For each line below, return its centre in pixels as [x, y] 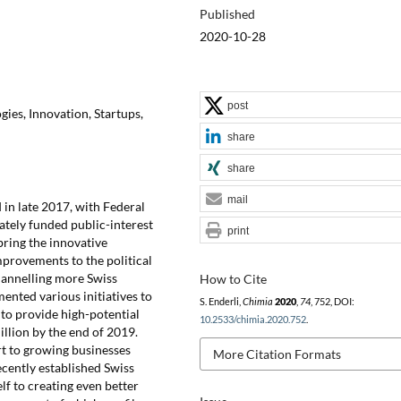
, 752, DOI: [332, 301]
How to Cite [233, 278]
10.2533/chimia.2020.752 [252, 319]
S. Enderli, [221, 301]
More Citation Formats [277, 354]
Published [227, 13]
